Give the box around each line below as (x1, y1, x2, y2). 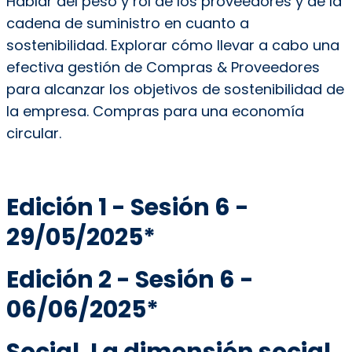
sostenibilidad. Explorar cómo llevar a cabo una (5, 35, 339, 56)
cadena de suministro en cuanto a (5, 13, 249, 34)
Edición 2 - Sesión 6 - (5, 263, 254, 297)
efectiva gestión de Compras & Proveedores (5, 57, 320, 78)
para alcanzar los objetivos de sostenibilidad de (5, 79, 344, 100)
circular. (5, 123, 61, 144)
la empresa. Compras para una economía (5, 101, 304, 122)
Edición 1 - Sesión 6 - (5, 191, 249, 225)
